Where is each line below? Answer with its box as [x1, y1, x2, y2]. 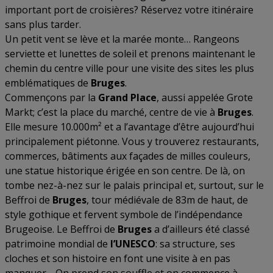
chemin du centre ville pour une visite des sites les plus [5, 62, 254, 75]
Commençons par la [5, 91, 98, 104]
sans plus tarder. [5, 18, 81, 31]
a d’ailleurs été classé [152, 222, 250, 236]
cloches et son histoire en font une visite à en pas [5, 252, 230, 265]
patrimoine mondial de [5, 237, 110, 250]
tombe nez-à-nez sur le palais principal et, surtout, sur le [5, 179, 264, 192]
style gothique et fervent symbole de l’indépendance [5, 208, 243, 221]
